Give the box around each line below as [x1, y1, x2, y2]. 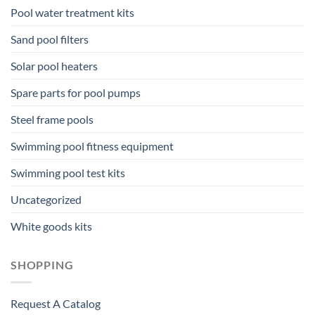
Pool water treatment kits [11, 6, 134, 20]
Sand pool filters [11, 32, 89, 46]
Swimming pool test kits [11, 166, 125, 180]
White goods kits [11, 219, 92, 233]
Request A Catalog [11, 296, 101, 310]
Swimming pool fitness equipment [11, 139, 174, 153]
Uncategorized [11, 193, 82, 207]
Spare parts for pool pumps [11, 86, 141, 100]
